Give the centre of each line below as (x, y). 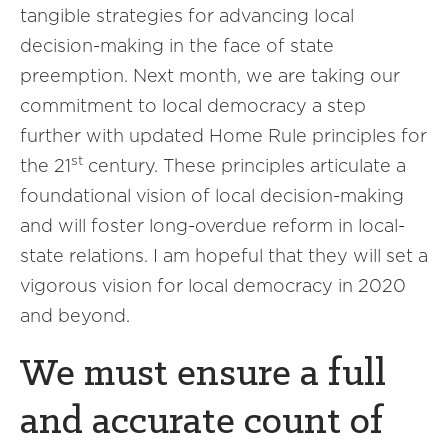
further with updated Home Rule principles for (223, 135)
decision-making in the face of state (177, 45)
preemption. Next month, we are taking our (210, 75)
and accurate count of (202, 423)
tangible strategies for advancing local (187, 15)
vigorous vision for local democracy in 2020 (213, 285)
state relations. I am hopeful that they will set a (224, 255)
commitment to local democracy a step (193, 105)
